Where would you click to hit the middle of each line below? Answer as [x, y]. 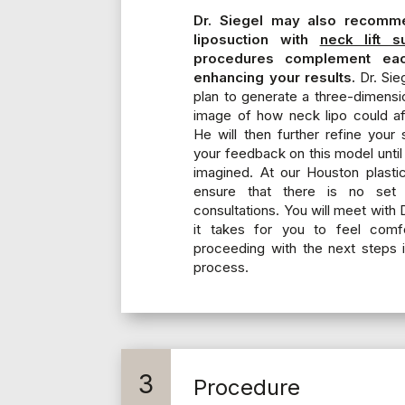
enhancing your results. [274, 78]
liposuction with [257, 40]
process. [221, 268]
